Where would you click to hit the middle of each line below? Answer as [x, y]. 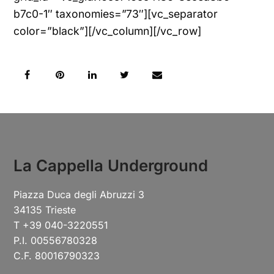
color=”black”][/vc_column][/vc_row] [108, 31]
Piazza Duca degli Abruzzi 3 [79, 194]
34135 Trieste [45, 209]
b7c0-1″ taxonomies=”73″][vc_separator [116, 13]
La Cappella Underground [111, 165]
